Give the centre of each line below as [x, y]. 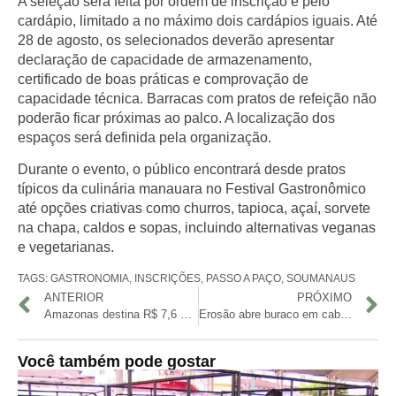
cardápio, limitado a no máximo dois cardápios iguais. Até [198, 21]
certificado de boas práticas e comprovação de [163, 80]
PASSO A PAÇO [244, 278]
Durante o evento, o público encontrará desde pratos [182, 170]
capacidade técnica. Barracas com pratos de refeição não [197, 99]
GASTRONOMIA [90, 278]
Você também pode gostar [117, 361]
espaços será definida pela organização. [145, 138]
